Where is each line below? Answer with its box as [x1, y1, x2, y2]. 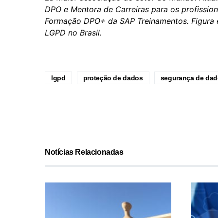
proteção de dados [83, 73, 143, 82]
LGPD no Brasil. [45, 27, 102, 37]
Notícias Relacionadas [45, 147, 124, 156]
